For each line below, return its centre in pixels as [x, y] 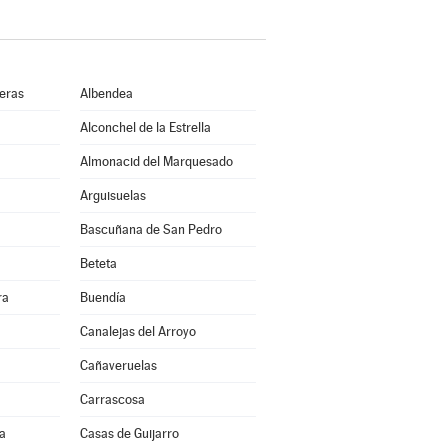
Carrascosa [112, 399]
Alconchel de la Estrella [145, 127]
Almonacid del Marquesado [156, 161]
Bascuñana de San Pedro [150, 229]
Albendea [106, 93]
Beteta [98, 263]
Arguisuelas [112, 195]
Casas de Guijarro [129, 433]
